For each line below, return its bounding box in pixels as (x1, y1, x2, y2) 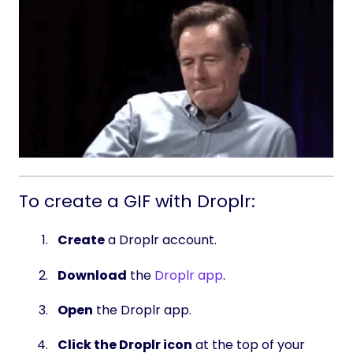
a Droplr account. (105, 231, 217, 250)
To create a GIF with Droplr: (19, 188, 255, 214)
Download (58, 266, 127, 284)
